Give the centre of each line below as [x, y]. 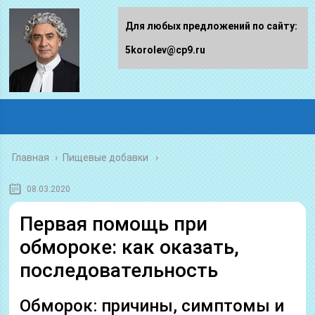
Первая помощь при [114, 224]
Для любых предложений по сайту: [211, 26]
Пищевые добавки [106, 157]
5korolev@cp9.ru [165, 50]
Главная [31, 157]
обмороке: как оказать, [130, 247]
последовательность [119, 270]
